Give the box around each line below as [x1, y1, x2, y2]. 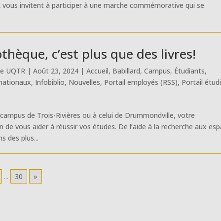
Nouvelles [69, 77, 101, 87]
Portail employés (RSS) [104, 77, 178, 87]
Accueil [86, 66, 109, 75]
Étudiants [174, 66, 205, 75]
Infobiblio [35, 77, 65, 87]
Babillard [112, 66, 141, 75]
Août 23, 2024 [33, 66, 79, 75]
